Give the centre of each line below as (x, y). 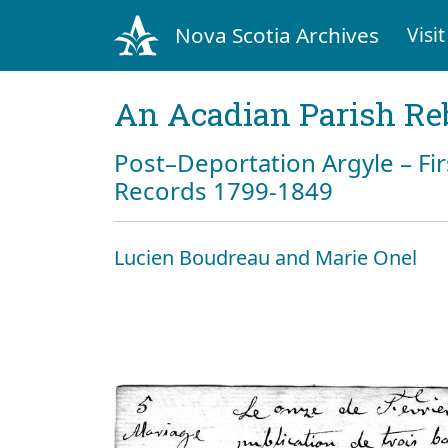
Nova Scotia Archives (276, 34)
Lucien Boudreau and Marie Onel (265, 257)
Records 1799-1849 (223, 190)
